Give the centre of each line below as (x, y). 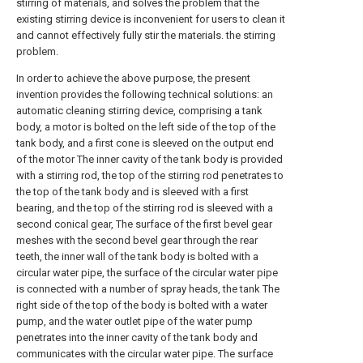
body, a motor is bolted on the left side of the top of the (146, 127)
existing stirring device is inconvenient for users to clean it (151, 19)
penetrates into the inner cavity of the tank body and (137, 337)
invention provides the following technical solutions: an (145, 94)
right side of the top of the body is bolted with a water (142, 305)
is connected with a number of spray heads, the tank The (148, 289)
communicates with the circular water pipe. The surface (145, 354)
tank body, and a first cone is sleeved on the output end (145, 143)
